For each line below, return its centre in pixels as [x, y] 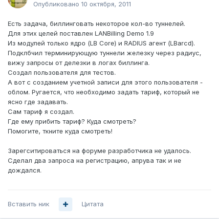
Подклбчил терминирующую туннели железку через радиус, [105, 53]
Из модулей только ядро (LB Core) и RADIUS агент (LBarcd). [101, 43]
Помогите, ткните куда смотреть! [60, 131]
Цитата [93, 204]
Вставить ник [29, 204]
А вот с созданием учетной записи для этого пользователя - [105, 82]
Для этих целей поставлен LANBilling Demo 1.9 [81, 33]
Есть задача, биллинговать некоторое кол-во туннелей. [97, 24]
